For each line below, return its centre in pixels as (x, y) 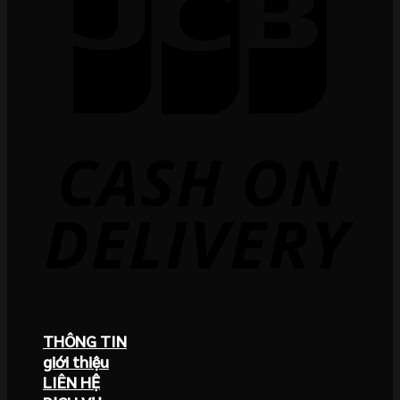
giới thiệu (76, 361)
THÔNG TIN (85, 340)
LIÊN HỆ (71, 381)
